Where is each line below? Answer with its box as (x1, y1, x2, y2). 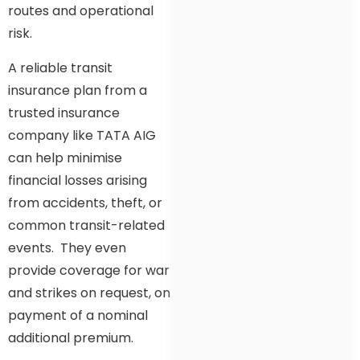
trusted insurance (8, 103, 120, 122)
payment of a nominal (8, 305, 148, 325)
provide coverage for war (8, 260, 170, 280)
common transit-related (8, 215, 165, 235)
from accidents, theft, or (8, 193, 162, 212)
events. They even (8, 238, 126, 257)
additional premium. (8, 328, 133, 347)
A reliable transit (8, 58, 112, 77)
